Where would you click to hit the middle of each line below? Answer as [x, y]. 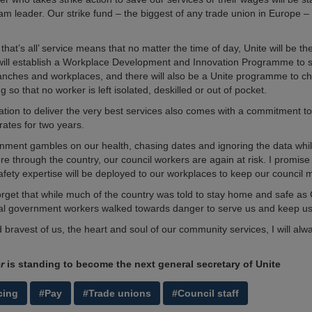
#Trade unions [117, 293]
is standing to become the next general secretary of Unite [144, 264]
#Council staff [205, 293]
